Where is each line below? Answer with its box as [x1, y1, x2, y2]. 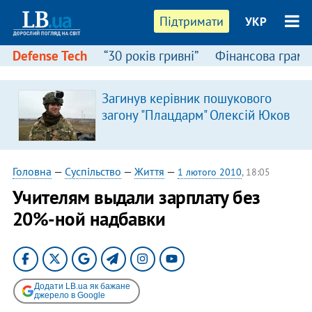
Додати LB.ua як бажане [33, 281, 130, 291]
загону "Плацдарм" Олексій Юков [101, 107, 290, 123]
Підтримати [159, 13, 224, 29]
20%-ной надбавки [12, 207, 166, 231]
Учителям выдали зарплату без [12, 185, 260, 209]
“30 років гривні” [103, 47, 198, 64]
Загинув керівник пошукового [101, 90, 272, 107]
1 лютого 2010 [177, 166, 242, 178]
